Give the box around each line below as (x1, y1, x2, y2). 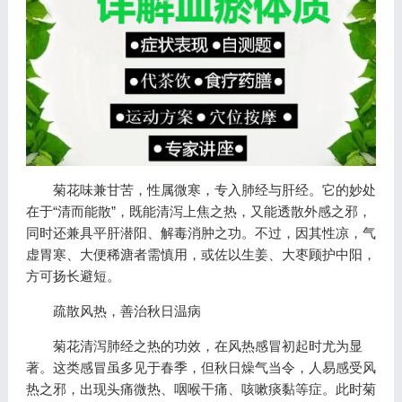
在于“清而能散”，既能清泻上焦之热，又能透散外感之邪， (25, 204, 371, 220)
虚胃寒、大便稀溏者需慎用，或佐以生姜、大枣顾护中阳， (25, 247, 376, 263)
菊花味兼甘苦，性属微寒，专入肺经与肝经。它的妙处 (52, 182, 376, 198)
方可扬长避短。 (25, 268, 120, 284)
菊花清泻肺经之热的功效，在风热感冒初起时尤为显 (52, 338, 363, 354)
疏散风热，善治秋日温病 (52, 303, 201, 319)
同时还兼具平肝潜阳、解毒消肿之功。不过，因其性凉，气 (25, 225, 376, 241)
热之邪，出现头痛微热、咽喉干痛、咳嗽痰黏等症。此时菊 (25, 381, 376, 398)
